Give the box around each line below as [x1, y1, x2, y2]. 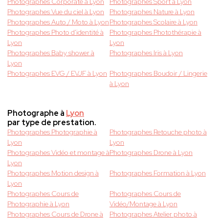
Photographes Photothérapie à [109, 28, 201, 37]
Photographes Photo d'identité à [7, 28, 104, 37]
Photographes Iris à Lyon [109, 48, 183, 58]
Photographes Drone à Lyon [109, 148, 193, 157]
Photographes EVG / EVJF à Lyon [7, 69, 107, 78]
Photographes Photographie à [7, 128, 97, 137]
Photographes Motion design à [7, 169, 99, 178]
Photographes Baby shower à [7, 48, 94, 58]
